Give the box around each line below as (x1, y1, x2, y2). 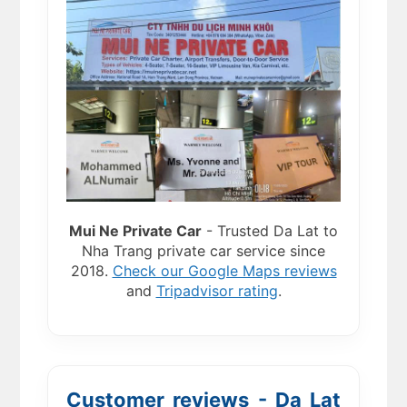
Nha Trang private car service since (82, 242, 325, 261)
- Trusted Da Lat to (202, 222, 338, 241)
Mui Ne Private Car (69, 222, 202, 241)
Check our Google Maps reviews (112, 262, 337, 281)
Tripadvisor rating (155, 282, 278, 301)
